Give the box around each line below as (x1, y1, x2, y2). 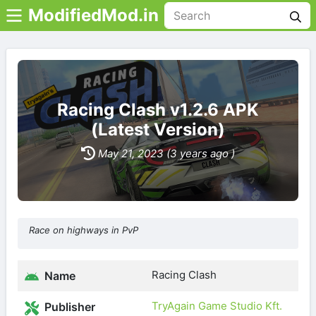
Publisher (42, 300, 95, 314)
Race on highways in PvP (29, 224, 138, 236)
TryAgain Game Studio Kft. (152, 299, 282, 312)
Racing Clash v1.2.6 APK (57, 99, 259, 120)
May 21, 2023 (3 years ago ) (98, 146, 235, 160)
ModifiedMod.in (28, 5, 159, 25)
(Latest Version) (91, 119, 225, 140)
